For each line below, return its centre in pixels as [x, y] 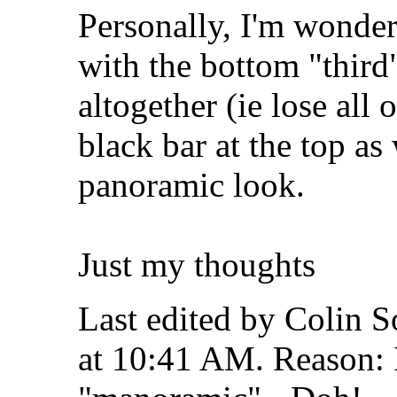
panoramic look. [191, 184]
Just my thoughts [201, 264]
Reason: [329, 358]
